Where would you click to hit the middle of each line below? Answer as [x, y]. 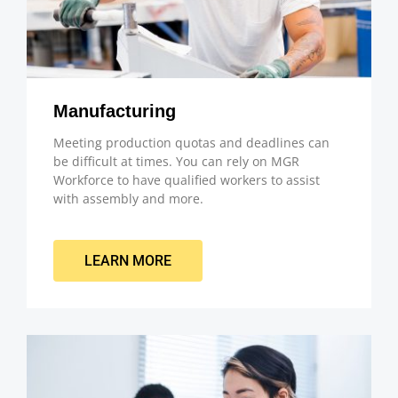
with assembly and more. [128, 199]
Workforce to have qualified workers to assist [187, 180]
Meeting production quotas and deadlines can [191, 143]
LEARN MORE [128, 260]
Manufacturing [115, 111]
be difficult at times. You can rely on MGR [176, 162]
